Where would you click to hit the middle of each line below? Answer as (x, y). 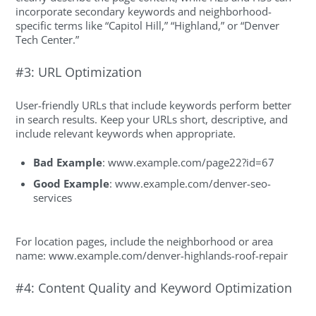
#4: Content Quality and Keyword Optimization (154, 288)
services (53, 198)
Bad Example (68, 162)
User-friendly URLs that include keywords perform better (154, 105)
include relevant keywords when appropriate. (126, 134)
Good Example (72, 184)
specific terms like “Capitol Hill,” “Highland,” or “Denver (148, 25)
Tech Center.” (48, 39)
